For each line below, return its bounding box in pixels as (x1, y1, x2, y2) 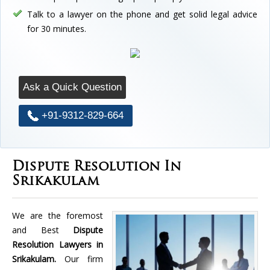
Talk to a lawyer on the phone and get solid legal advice (27, 8, 257, 20)
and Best (12, 224, 73, 236)
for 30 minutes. (27, 22, 86, 34)
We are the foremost (12, 209, 103, 221)
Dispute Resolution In (12, 160, 181, 174)
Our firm (64, 253, 103, 265)
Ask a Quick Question (23, 81, 122, 93)
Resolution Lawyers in (12, 238, 103, 250)
